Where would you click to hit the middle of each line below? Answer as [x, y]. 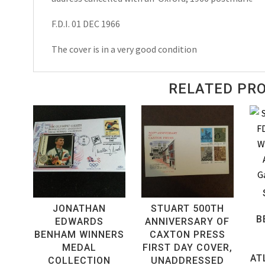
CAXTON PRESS [187, 235]
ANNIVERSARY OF [188, 222]
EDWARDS [79, 222]
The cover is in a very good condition [124, 49]
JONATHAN [79, 209]
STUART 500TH [187, 209]
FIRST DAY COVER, [187, 248]
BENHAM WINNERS [79, 235]
